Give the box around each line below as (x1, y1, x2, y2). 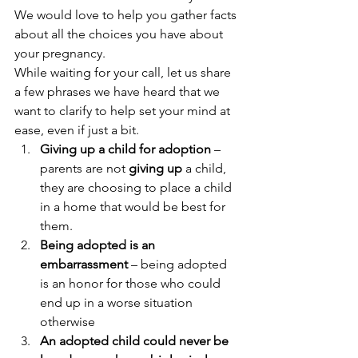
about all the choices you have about (14, 26, 226, 42)
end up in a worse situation (40, 294, 196, 310)
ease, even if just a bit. (14, 121, 142, 137)
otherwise (40, 313, 98, 329)
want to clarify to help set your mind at (14, 102, 233, 118)
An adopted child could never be (40, 332, 232, 348)
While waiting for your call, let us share (14, 64, 234, 80)
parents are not (40, 160, 129, 176)
